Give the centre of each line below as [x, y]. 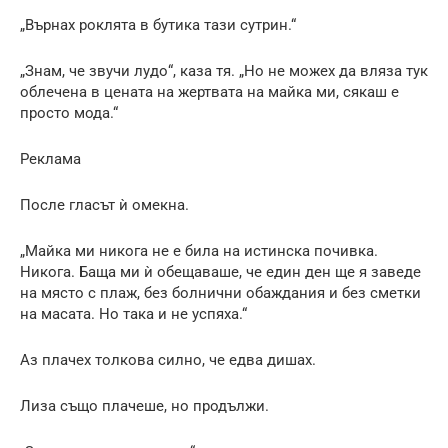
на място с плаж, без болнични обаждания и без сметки [220, 292]
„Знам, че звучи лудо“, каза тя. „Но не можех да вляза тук [224, 70]
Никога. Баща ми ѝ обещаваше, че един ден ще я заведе [220, 271]
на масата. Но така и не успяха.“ [133, 313]
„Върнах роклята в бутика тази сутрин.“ [158, 24]
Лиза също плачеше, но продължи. [144, 405]
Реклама [50, 158]
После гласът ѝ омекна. [104, 204]
